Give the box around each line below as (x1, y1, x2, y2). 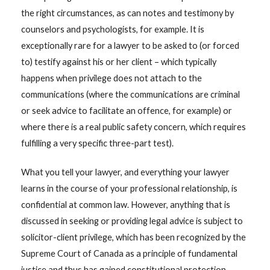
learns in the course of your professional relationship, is (20, 183, 237, 194)
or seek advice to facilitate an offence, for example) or (20, 105, 232, 116)
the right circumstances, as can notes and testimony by (20, 7, 234, 18)
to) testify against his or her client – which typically (20, 56, 216, 67)
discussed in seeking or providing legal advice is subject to (20, 216, 243, 227)
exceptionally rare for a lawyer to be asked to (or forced (20, 40, 239, 51)
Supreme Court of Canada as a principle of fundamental (20, 248, 237, 259)
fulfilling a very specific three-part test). (20, 137, 174, 148)
